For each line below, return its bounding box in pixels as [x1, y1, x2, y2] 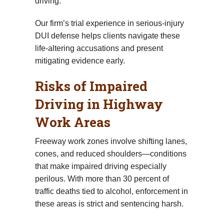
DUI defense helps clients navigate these [35, 31, 180, 40]
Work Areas [35, 113, 110, 130]
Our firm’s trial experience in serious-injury [35, 18, 184, 27]
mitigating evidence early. [35, 56, 125, 65]
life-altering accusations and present [35, 43, 163, 52]
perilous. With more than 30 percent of [35, 174, 169, 183]
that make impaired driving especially [35, 161, 166, 170]
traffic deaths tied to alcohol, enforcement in [35, 186, 188, 195]
